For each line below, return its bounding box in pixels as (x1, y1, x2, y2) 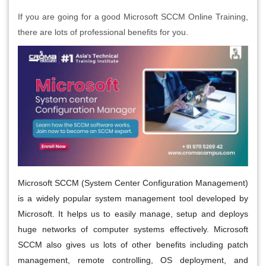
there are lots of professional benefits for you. (18, 27, 188, 37)
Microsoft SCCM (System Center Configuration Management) (18, 178, 248, 188)
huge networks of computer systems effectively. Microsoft (18, 224, 248, 235)
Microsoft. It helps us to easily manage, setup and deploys (18, 209, 248, 219)
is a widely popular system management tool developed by (18, 194, 248, 204)
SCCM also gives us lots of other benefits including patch (18, 240, 248, 250)
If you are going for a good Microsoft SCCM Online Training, (18, 11, 248, 21)
